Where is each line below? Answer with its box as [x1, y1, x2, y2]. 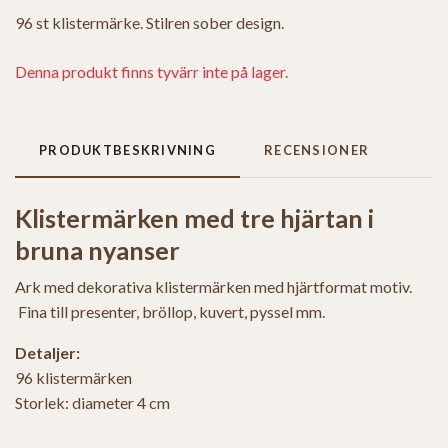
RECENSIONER [264, 142, 370, 159]
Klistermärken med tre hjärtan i [15, 203, 374, 234]
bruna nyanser [15, 235, 180, 266]
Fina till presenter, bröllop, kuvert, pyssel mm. [15, 302, 325, 322]
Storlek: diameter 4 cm [15, 393, 170, 413]
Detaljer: [15, 343, 80, 363]
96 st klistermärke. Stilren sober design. [15, 13, 284, 33]
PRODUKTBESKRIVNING [39, 142, 217, 159]
